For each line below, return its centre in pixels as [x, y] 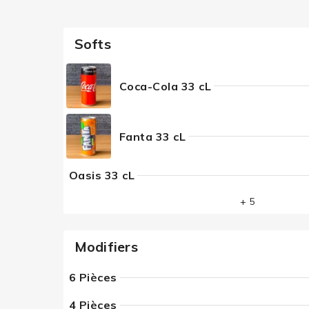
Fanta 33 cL [152, 136]
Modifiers [106, 247]
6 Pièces [93, 277]
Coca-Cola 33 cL [165, 86]
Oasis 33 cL [101, 175]
